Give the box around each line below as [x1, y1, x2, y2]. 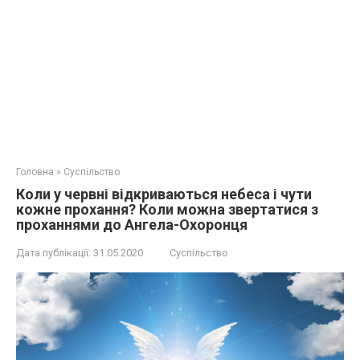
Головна [16, 166, 54, 178]
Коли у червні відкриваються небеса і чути [16, 186, 312, 202]
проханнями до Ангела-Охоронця [16, 216, 247, 233]
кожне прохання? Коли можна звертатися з [16, 201, 318, 218]
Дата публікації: [16, 247, 91, 259]
